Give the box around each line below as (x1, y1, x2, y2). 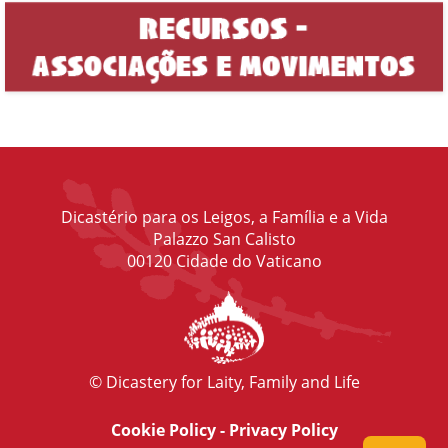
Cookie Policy (110, 418, 216, 441)
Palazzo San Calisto (152, 227, 296, 250)
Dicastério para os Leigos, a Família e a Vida (60, 205, 388, 228)
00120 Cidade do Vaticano (126, 249, 322, 272)
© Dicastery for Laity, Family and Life (88, 370, 360, 393)
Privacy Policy (228, 418, 338, 441)
